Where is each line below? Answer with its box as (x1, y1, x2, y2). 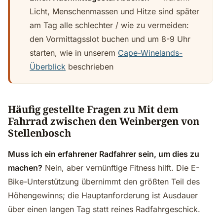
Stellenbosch (8, 126, 71, 140)
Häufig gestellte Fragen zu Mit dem (8, 103, 179, 116)
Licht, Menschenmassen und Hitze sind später (30, 6, 199, 16)
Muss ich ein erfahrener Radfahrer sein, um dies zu (8, 149, 199, 159)
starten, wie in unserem (30, 48, 118, 58)
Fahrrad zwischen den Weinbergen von (8, 114, 199, 128)
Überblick (30, 62, 66, 72)
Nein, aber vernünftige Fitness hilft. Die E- (42, 163, 199, 173)
